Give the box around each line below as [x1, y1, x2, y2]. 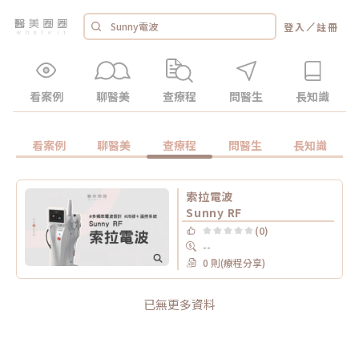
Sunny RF [186, 204, 242, 220]
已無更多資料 [143, 296, 216, 313]
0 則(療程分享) [203, 255, 265, 269]
